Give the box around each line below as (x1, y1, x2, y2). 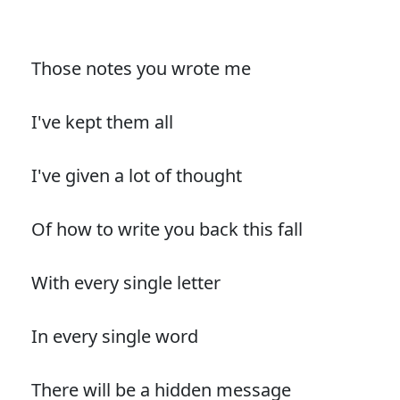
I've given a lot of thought (30, 163, 242, 188)
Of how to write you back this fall (30, 217, 303, 242)
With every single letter (30, 271, 221, 296)
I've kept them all (30, 110, 173, 135)
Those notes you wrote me (30, 56, 251, 81)
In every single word (30, 324, 198, 349)
